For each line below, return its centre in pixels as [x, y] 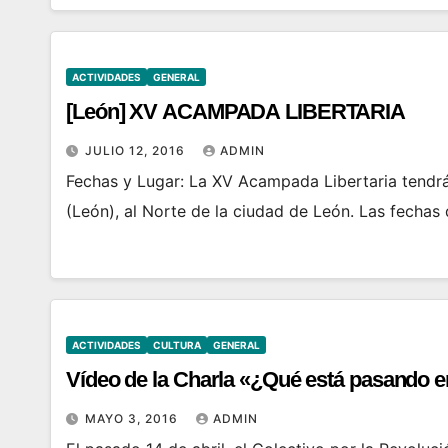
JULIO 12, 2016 [137, 150]
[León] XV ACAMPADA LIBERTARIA [236, 111]
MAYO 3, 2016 [133, 418]
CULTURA [177, 345]
